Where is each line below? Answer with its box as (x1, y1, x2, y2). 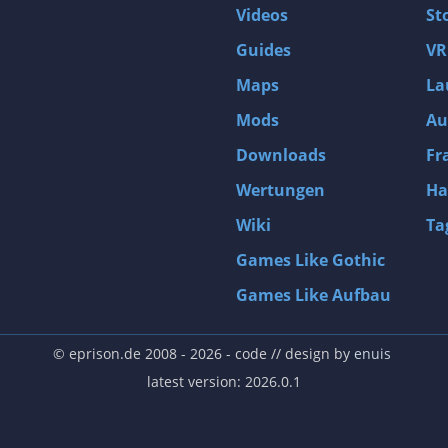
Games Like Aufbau (236, 284, 391, 306)
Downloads (236, 144, 326, 166)
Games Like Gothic (236, 249, 385, 271)
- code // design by (221, 344, 354, 363)
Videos (236, 4, 288, 26)
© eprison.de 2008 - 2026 (52, 344, 222, 363)
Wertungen (236, 179, 325, 201)
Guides (236, 39, 291, 61)
